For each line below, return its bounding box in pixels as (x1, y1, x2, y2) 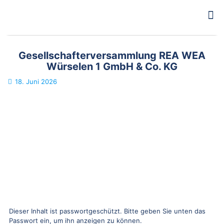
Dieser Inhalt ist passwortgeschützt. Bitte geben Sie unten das (8, 207, 205, 215)
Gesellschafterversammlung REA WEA (18, 49, 205, 61)
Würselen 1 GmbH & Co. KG (46, 60, 177, 72)
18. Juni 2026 (15, 77, 57, 85)
